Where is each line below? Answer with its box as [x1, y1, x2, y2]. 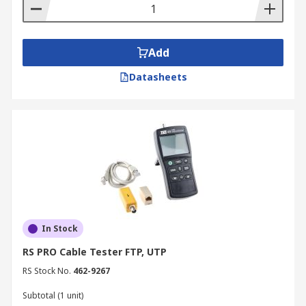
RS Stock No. [23, 265, 71, 277]
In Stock [42, 223, 78, 234]
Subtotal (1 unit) [23, 290, 83, 301]
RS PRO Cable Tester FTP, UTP [23, 245, 167, 258]
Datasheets [128, 70, 187, 83]
